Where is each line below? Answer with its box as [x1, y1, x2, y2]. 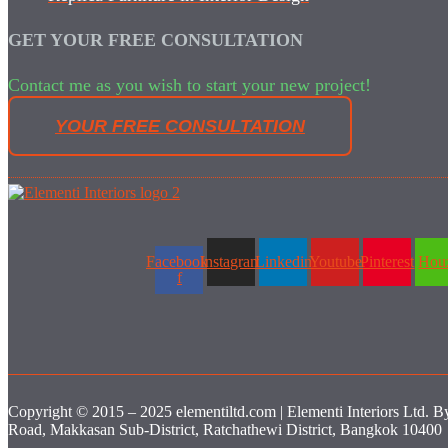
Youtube [308, 253, 362, 271]
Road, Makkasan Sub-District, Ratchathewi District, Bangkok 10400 [8, 421, 442, 439]
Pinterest [360, 253, 415, 271]
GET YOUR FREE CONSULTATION [8, 30, 303, 51]
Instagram [200, 253, 263, 271]
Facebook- [145, 253, 213, 271]
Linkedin [254, 253, 312, 271]
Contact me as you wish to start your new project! [8, 75, 371, 96]
